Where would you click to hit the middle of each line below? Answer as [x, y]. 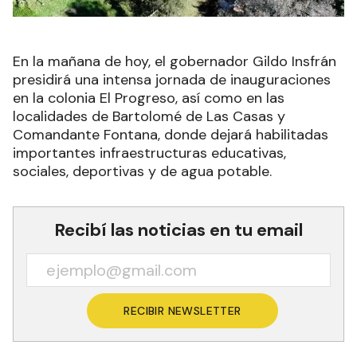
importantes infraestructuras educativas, [149, 153]
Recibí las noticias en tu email [178, 229]
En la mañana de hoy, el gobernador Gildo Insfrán [175, 61]
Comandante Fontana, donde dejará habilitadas [171, 134]
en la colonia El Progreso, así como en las [149, 98]
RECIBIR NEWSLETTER [182, 310]
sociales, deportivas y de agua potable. [142, 171]
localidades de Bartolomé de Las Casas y [149, 116]
